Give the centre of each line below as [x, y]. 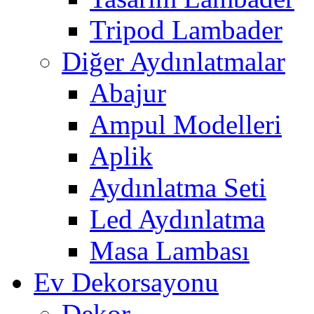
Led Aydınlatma [177, 219]
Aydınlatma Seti [178, 187]
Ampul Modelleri [186, 124]
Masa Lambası [170, 250]
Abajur [128, 93]
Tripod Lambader [186, 29]
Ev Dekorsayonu [126, 282]
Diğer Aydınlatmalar [173, 61]
